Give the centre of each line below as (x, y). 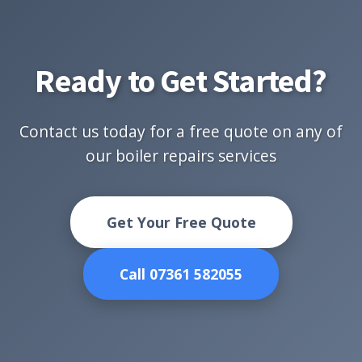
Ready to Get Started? (181, 81)
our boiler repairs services (181, 156)
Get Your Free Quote (181, 222)
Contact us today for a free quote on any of (181, 131)
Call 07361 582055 (181, 274)
